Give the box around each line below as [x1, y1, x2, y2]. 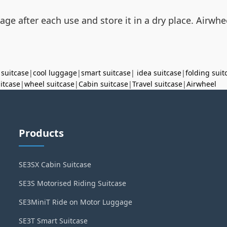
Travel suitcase [132, 79, 182, 89]
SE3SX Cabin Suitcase [19, 160, 92, 169]
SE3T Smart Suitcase [19, 216, 88, 225]
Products [19, 126, 64, 140]
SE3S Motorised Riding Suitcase [19, 178, 127, 188]
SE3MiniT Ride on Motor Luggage [19, 197, 133, 207]
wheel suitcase [24, 79, 74, 89]
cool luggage [33, 68, 77, 78]
